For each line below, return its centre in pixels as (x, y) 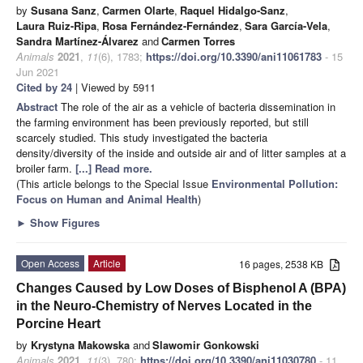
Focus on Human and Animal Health (107, 199)
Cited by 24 (44, 87)
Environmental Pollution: (275, 183)
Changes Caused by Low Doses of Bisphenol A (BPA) (181, 288)
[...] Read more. (114, 168)
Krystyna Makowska (80, 344)
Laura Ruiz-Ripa (56, 25)
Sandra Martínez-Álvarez (77, 41)
